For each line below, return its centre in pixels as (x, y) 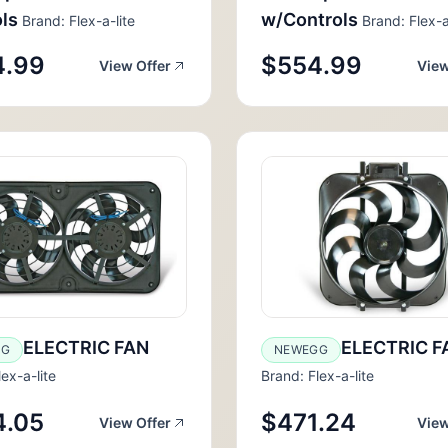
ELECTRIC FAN (85, 347)
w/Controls (309, 19)
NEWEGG (301, 349)
